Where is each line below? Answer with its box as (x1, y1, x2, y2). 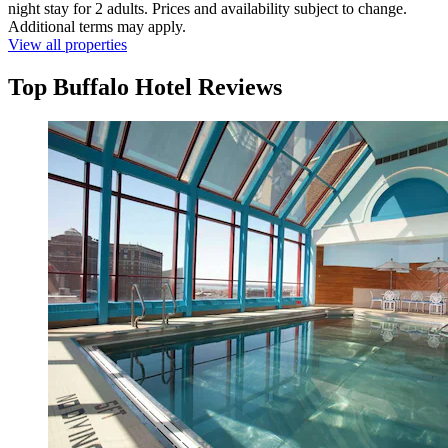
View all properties (8, 36, 127, 54)
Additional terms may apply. (8, 18, 186, 36)
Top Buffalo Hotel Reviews (8, 74, 282, 101)
